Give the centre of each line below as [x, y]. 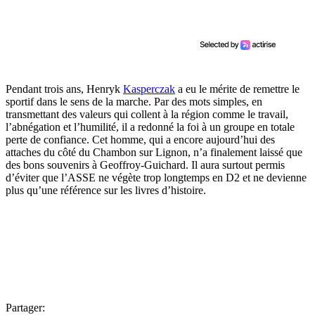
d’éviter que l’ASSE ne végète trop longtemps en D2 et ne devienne [156, 177]
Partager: [25, 307]
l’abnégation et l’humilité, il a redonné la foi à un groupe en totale [150, 127]
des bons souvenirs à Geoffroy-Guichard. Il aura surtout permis [145, 165]
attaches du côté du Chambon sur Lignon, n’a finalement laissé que [154, 152]
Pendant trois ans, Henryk [64, 89]
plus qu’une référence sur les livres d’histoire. [106, 190]
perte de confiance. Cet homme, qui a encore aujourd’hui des [140, 139]
